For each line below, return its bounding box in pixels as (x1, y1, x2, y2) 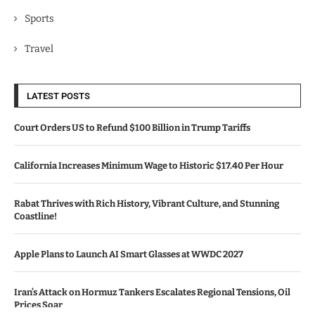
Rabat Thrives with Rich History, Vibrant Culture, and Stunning (14, 198, 279, 209)
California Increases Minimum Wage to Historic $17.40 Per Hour (14, 160, 283, 171)
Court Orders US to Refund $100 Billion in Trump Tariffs (14, 122, 250, 133)
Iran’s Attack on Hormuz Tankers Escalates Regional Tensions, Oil (14, 287, 290, 297)
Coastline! (14, 211, 57, 221)
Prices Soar (14, 300, 63, 310)
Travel (25, 43, 53, 55)
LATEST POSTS (27, 91, 90, 101)
